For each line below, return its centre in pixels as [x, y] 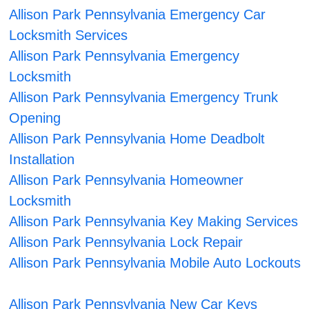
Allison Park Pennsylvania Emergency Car [138, 15]
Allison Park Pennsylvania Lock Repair [126, 242]
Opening [35, 118]
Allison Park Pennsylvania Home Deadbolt [137, 139]
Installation [42, 160]
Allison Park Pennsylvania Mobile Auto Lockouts [155, 263]
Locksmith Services [69, 36]
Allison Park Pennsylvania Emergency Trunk [144, 98]
